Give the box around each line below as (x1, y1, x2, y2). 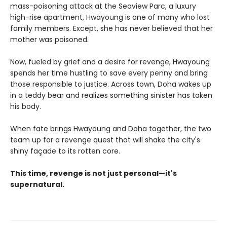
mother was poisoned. (10, 34, 91, 45)
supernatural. (10, 179, 64, 190)
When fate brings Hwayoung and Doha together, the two (10, 123, 211, 134)
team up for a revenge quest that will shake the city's (10, 134, 200, 145)
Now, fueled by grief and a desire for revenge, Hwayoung (10, 56, 210, 67)
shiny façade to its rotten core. (10, 145, 122, 156)
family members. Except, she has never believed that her (10, 23, 213, 33)
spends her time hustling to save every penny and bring (10, 67, 208, 78)
